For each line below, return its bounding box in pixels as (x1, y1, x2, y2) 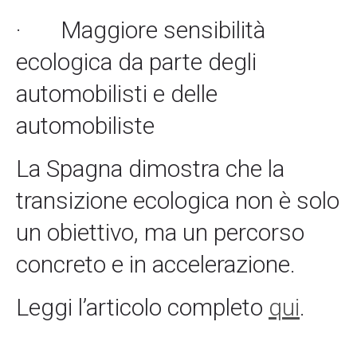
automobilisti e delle (16, 80, 218, 108)
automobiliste (16, 112, 155, 140)
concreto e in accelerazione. (16, 250, 296, 279)
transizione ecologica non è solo (16, 186, 339, 215)
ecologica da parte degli (16, 48, 257, 76)
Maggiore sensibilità (61, 16, 265, 45)
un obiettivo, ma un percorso (16, 218, 304, 247)
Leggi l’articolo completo (16, 293, 269, 322)
